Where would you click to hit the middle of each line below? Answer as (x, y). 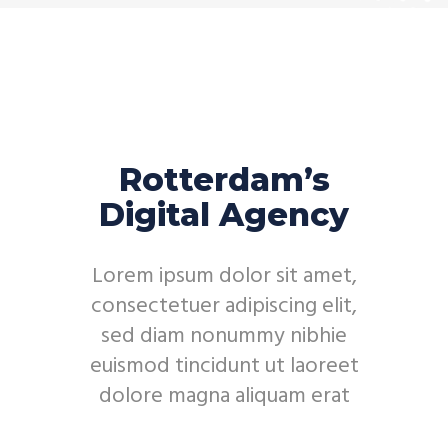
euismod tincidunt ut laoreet (224, 366)
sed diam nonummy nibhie (224, 336)
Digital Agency (224, 214)
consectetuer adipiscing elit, (224, 306)
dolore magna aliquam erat (224, 396)
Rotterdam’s (224, 179)
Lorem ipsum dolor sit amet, (224, 276)
